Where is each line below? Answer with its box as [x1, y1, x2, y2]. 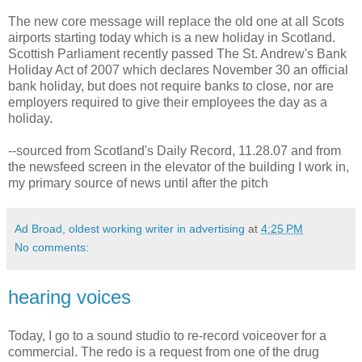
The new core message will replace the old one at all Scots [8, 14, 344, 28]
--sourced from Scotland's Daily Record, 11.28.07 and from [8, 143, 341, 158]
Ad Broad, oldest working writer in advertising [15, 221, 245, 235]
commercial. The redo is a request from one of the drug [8, 344, 319, 359]
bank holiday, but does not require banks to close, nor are [8, 78, 334, 93]
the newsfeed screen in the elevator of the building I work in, [8, 159, 349, 174]
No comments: [15, 240, 89, 254]
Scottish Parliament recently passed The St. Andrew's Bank [8, 46, 347, 61]
